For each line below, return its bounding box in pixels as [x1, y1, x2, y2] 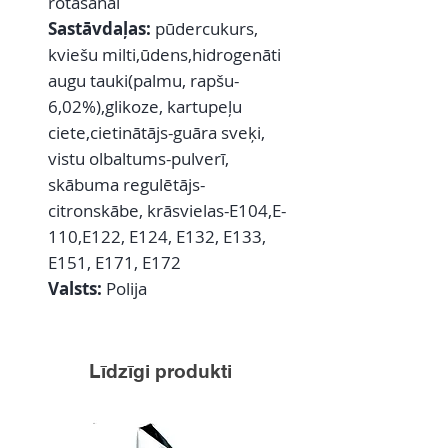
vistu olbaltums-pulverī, [48, 147, 229, 171]
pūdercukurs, [155, 17, 258, 41]
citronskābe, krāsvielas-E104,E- [48, 199, 286, 223]
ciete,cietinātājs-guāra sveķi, [48, 121, 265, 145]
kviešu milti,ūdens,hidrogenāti [48, 43, 281, 67]
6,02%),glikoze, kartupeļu [48, 95, 242, 119]
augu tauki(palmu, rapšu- [48, 69, 239, 93]
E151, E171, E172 [48, 251, 181, 275]
